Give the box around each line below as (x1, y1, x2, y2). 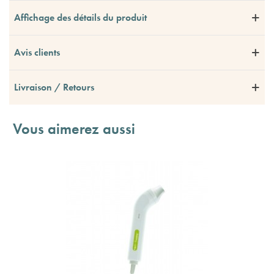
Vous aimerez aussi (13, 119, 135, 138)
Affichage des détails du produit (14, 10, 147, 24)
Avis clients (14, 45, 60, 59)
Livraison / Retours (14, 80, 94, 94)
